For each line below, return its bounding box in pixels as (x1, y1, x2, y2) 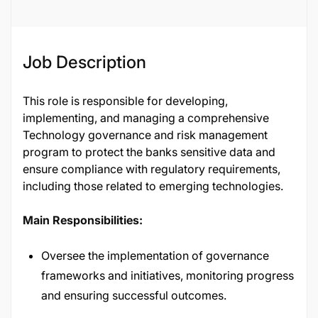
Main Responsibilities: (23, 213, 143, 227)
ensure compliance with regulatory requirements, (23, 162, 280, 176)
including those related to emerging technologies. (23, 179, 283, 193)
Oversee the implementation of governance (41, 248, 269, 263)
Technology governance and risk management (23, 128, 268, 142)
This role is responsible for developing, (23, 94, 228, 108)
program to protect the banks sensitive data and (23, 145, 275, 159)
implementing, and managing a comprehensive (23, 111, 269, 125)
